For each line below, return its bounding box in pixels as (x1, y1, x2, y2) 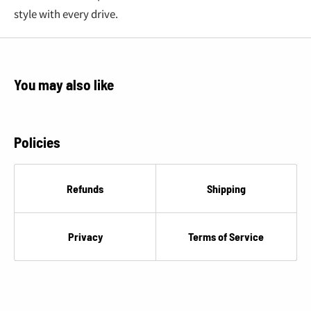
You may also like (14, 75, 114, 93)
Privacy (67, 229, 103, 243)
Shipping (206, 181, 246, 195)
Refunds (67, 181, 103, 195)
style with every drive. (14, 6, 118, 21)
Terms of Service (188, 229, 264, 243)
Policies (14, 133, 60, 151)
